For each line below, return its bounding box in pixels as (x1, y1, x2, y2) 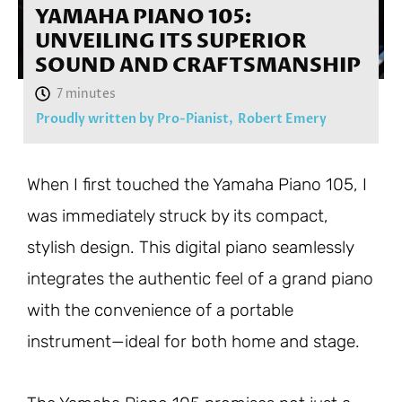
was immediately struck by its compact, (27, 205, 328, 227)
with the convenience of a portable (27, 300, 293, 321)
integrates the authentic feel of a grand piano (27, 268, 373, 290)
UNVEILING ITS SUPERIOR (35, 28, 307, 57)
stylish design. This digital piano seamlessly (27, 237, 354, 258)
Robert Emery (238, 110, 327, 128)
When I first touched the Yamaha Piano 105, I (27, 174, 367, 196)
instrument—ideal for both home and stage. (27, 331, 360, 353)
